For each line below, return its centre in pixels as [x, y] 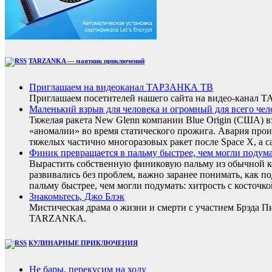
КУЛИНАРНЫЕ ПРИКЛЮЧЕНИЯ [83, 243]
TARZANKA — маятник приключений [87, 61]
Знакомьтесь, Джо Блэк [77, 196]
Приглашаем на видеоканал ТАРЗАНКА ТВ [121, 87]
